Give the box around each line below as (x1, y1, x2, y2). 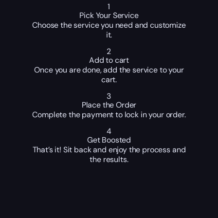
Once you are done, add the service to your (34, 65, 184, 75)
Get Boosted (87, 135, 131, 145)
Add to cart (89, 55, 129, 66)
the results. (90, 154, 128, 165)
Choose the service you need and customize (32, 20, 186, 31)
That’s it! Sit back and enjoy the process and (32, 145, 186, 155)
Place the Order (81, 100, 137, 110)
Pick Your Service (79, 10, 139, 21)
